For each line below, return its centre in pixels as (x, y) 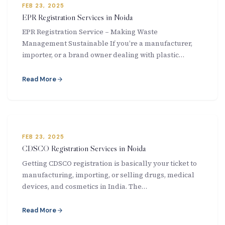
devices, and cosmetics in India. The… (84, 186)
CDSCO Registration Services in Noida (84, 148)
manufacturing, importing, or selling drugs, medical (108, 175)
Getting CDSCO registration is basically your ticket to (109, 163)
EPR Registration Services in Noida (77, 17)
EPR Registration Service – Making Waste (90, 32)
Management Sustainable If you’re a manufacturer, (107, 43)
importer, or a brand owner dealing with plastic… (103, 55)
